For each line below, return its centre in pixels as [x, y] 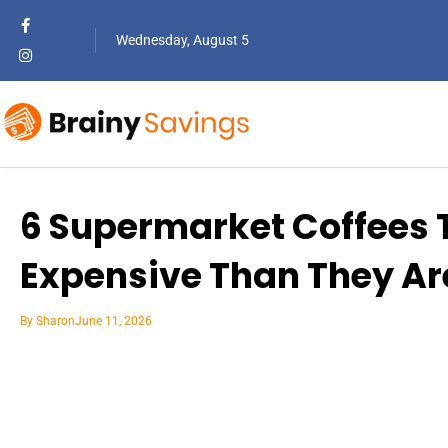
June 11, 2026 [113, 321]
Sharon [54, 321]
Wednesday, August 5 [182, 40]
